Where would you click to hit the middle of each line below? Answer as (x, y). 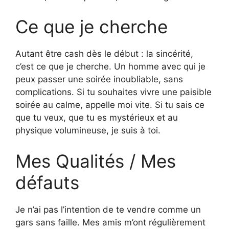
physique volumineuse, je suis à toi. (88, 131)
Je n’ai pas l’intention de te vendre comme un (108, 209)
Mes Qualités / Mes (96, 161)
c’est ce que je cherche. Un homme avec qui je (110, 67)
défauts (47, 182)
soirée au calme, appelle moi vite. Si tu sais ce (110, 105)
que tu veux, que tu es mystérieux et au (97, 118)
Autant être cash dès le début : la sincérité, (104, 54)
